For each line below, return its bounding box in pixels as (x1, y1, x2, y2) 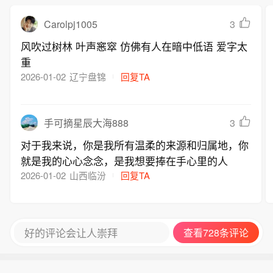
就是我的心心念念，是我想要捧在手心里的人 (21, 153, 229, 169)
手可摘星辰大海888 (43, 116, 129, 130)
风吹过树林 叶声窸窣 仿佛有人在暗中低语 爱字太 (21, 38, 248, 54)
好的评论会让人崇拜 (24, 224, 118, 240)
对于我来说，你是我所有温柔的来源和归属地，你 (21, 137, 249, 153)
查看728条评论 (183, 225, 249, 240)
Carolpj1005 (43, 16, 97, 31)
